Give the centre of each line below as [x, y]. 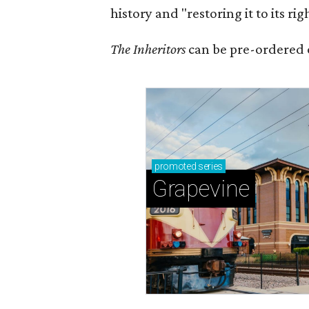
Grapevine [201, 189]
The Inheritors [149, 49]
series [209, 167]
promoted [176, 167]
